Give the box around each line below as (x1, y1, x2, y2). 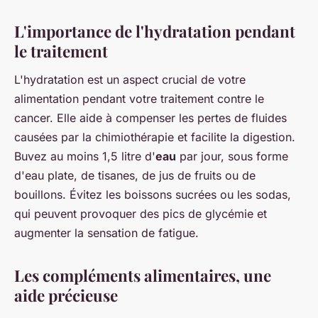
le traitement (14, 40, 108, 62)
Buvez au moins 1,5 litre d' (14, 148, 155, 163)
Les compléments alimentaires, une (14, 264, 271, 286)
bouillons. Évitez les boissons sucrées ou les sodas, (14, 187, 291, 202)
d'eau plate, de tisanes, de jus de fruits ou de (14, 168, 256, 182)
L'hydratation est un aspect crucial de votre (14, 72, 246, 87)
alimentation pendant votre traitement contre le (14, 91, 264, 106)
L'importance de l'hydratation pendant (14, 20, 295, 42)
